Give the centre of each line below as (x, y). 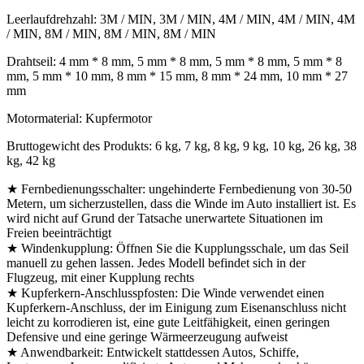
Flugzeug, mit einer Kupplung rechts (100, 278)
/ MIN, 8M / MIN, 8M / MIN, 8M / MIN (111, 34)
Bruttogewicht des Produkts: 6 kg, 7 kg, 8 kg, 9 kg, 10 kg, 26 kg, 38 (182, 146)
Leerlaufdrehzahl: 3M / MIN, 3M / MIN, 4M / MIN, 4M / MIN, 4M (181, 19)
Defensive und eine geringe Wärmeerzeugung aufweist (147, 337)
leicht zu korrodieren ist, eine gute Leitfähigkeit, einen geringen (168, 323)
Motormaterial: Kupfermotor (79, 119)
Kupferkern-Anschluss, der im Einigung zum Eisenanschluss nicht (176, 308)
